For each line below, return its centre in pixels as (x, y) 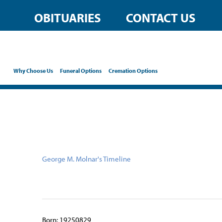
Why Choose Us (33, 70)
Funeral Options (81, 70)
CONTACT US (161, 17)
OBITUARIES (67, 17)
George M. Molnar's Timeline (87, 159)
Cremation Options (133, 70)
